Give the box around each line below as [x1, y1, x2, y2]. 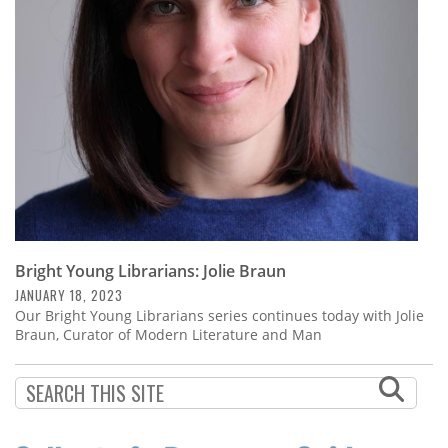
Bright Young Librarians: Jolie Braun [15, 260, 286, 283]
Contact [15, 96, 94, 127]
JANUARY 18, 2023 [15, 285, 123, 306]
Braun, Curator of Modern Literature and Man [15, 325, 322, 345]
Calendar [15, 42, 107, 73]
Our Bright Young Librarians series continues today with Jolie [15, 306, 424, 326]
